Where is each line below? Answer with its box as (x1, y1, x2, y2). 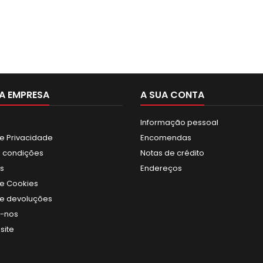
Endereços (140, 163, 182, 174)
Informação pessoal (140, 117, 218, 128)
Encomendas (140, 132, 191, 143)
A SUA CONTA (140, 88, 204, 102)
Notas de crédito (140, 147, 204, 159)
